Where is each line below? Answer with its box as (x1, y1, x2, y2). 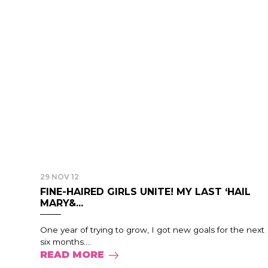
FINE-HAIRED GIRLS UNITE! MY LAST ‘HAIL (40, 186, 251, 197)
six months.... (40, 237, 91, 246)
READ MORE (40, 249, 104, 260)
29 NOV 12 (40, 172, 79, 181)
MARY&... (40, 197, 83, 209)
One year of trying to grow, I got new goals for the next (40, 225, 264, 234)
